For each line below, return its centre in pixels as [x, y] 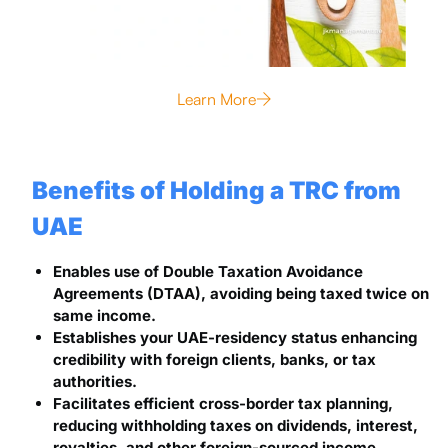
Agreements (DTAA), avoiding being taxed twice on [240, 293]
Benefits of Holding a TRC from [216, 190]
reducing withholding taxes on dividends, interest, [235, 425]
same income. [104, 315]
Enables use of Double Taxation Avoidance [207, 271]
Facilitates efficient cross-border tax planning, [222, 403]
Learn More [216, 98]
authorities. [94, 381]
